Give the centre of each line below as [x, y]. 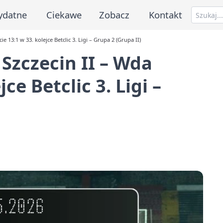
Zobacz [114, 14]
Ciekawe [64, 14]
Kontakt [166, 14]
